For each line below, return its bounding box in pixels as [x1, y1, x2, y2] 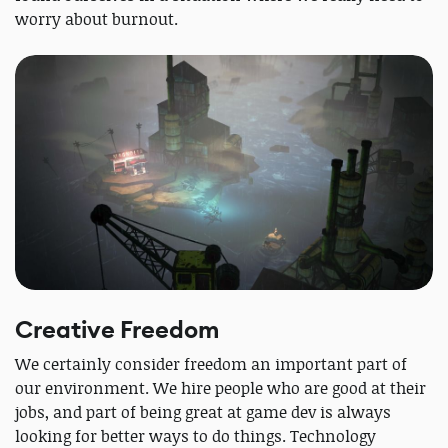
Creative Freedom [15, 314, 219, 347]
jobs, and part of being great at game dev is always [15, 401, 391, 424]
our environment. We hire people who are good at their [15, 377, 426, 400]
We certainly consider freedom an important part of [15, 353, 407, 376]
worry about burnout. [15, 7, 178, 30]
